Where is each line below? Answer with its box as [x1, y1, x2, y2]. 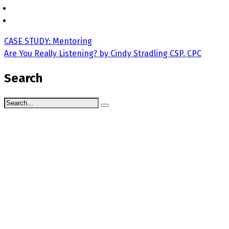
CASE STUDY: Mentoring [4, 36, 92, 46]
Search [4, 71, 42, 85]
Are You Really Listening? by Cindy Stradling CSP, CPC [4, 48, 201, 58]
